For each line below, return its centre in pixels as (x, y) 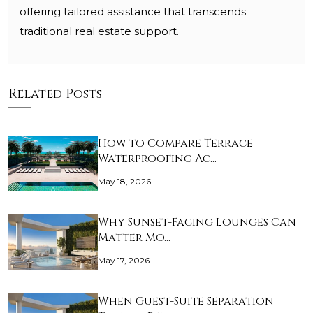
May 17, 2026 (124, 261)
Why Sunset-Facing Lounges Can (197, 223)
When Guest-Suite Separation (186, 301)
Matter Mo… (134, 238)
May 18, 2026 (124, 182)
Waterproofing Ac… (157, 159)
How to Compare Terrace (175, 144)
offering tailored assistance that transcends (133, 12)
